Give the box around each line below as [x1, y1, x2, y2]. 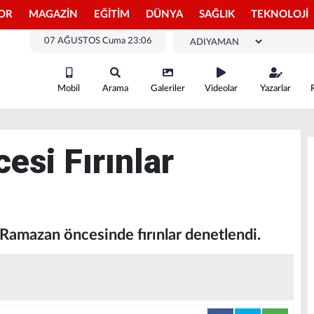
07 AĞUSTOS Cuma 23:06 [44, 36, 152, 46]
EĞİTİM [94, 9, 130, 20]
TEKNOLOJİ [251, 9, 308, 20]
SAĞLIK [199, 9, 235, 20]
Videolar [205, 84, 238, 93]
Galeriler [151, 84, 185, 93]
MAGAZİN [29, 9, 78, 20]
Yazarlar [260, 84, 291, 93]
